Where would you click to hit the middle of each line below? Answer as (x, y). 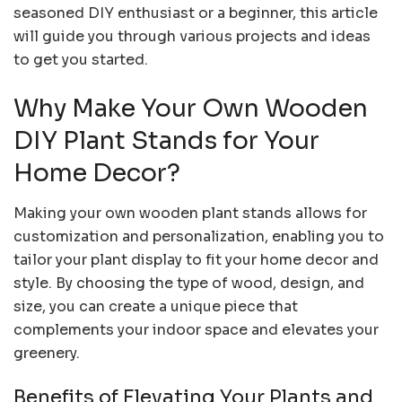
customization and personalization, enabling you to (199, 236)
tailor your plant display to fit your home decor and (196, 259)
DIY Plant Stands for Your (166, 141)
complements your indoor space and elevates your (196, 329)
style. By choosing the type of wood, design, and (189, 283)
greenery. (47, 353)
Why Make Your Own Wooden (191, 109)
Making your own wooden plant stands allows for (190, 213)
